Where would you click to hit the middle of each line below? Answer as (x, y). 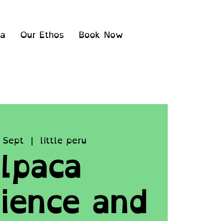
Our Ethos (42, 35)
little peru (63, 140)
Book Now (101, 35)
